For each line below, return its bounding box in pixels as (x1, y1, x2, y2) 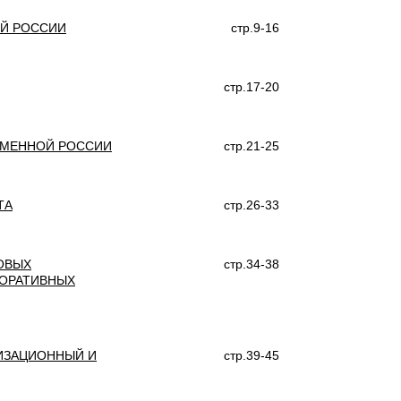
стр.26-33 (224, 198, 279, 212)
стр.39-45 (224, 348, 279, 363)
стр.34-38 (224, 257, 279, 271)
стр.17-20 (224, 80, 279, 94)
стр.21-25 (224, 139, 279, 153)
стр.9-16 (231, 21, 279, 35)
